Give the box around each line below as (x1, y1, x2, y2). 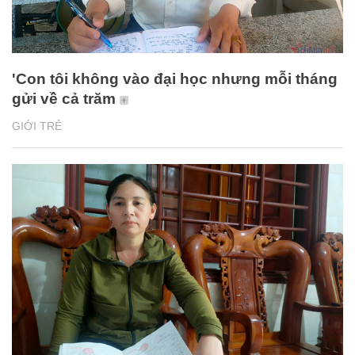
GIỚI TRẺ (12, 120, 62, 133)
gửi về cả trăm (12, 90, 116, 108)
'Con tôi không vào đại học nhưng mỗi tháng (12, 71, 338, 88)
